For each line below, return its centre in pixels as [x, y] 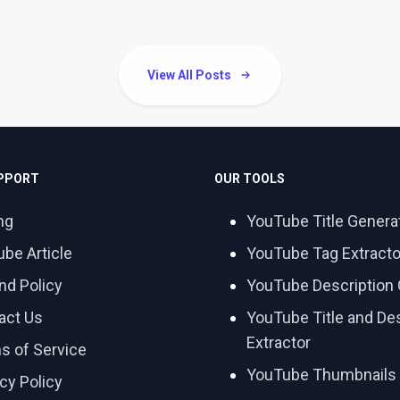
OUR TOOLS [250, 179]
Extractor [279, 342]
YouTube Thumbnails [321, 375]
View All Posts [189, 75]
